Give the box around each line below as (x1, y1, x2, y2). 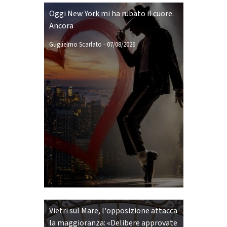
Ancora (49, 20, 73, 31)
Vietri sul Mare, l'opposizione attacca (49, 205, 177, 216)
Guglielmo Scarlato (49, 40, 102, 49)
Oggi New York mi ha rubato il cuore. (49, 8, 174, 19)
